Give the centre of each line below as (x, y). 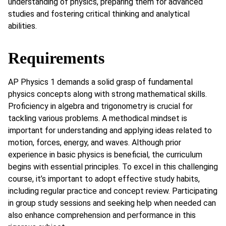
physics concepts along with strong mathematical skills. (107, 94)
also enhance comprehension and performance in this (102, 215)
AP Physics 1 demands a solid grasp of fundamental (100, 82)
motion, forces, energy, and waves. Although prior (95, 142)
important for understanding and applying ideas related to (110, 130)
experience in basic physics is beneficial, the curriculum (105, 154)
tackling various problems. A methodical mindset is (98, 118)
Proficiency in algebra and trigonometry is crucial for (100, 106)
